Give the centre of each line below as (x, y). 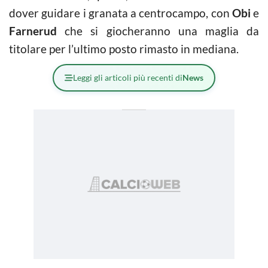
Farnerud (33, 31)
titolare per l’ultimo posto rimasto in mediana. (124, 49)
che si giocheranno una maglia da (158, 31)
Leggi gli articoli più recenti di (128, 77)
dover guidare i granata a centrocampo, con (121, 13)
